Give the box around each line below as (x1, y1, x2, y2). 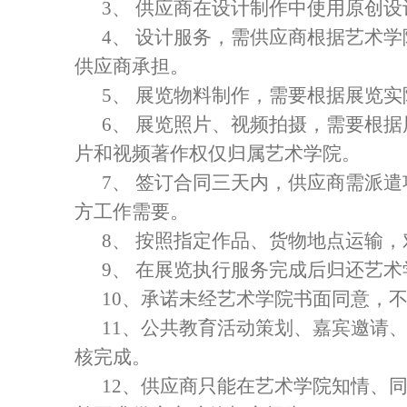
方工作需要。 (74, 201, 189, 223)
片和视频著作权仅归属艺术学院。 (74, 143, 361, 164)
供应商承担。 (74, 55, 189, 77)
